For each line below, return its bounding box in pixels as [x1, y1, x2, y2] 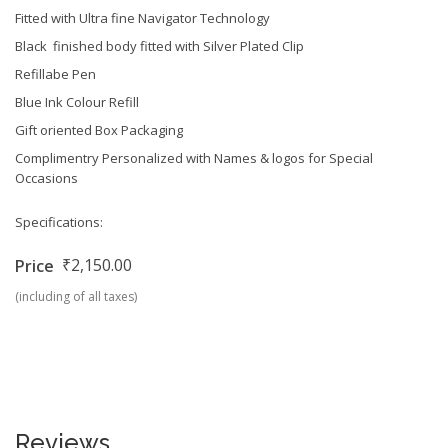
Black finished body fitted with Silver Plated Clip [15, 36, 304, 55]
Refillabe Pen [15, 64, 96, 83]
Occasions [15, 168, 78, 187]
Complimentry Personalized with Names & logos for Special [15, 148, 373, 167]
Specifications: [15, 212, 103, 231]
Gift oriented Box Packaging [15, 120, 186, 139]
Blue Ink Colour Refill [15, 92, 139, 111]
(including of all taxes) [15, 287, 137, 305]
